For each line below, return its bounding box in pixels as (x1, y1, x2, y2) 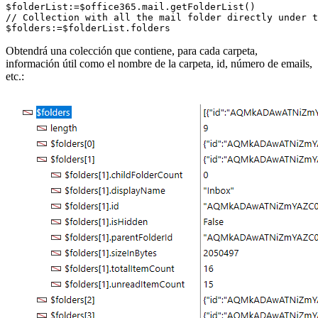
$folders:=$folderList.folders (6, 23, 170, 34)
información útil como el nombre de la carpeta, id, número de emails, (6, 57, 312, 70)
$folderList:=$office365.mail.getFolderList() (6, 1, 256, 13)
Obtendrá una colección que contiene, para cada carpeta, (6, 45, 258, 57)
